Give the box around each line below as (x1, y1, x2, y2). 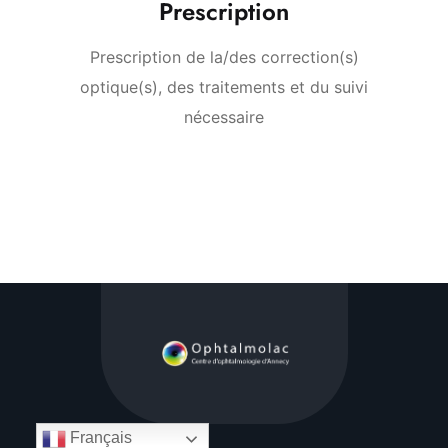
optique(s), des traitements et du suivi (80, 76, 368, 97)
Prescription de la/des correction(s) (89, 46, 359, 67)
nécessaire (184, 106, 264, 127)
